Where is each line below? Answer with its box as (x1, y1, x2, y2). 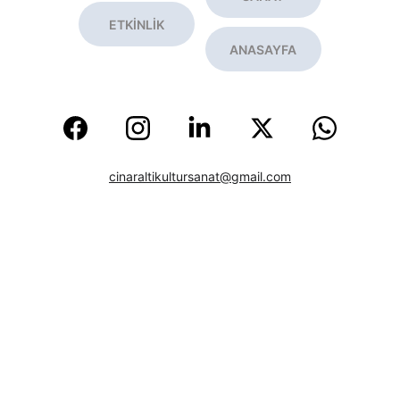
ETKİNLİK (109, 16, 164, 32)
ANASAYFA (229, 41, 297, 57)
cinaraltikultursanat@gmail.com (108, 169, 291, 184)
